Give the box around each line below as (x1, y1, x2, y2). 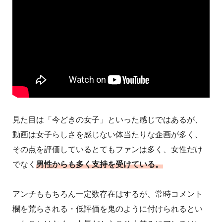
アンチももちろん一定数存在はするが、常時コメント (12, 190, 203, 199)
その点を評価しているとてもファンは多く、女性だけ (12, 145, 203, 154)
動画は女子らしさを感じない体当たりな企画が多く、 (12, 130, 203, 139)
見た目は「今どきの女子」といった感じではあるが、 (12, 115, 203, 124)
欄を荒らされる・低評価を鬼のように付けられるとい (12, 205, 203, 214)
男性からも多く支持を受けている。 (36, 160, 163, 169)
